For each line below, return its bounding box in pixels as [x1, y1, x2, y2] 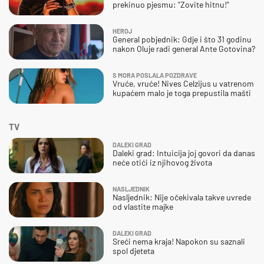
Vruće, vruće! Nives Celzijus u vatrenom [113, 78, 254, 88]
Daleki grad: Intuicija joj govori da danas [113, 147, 255, 158]
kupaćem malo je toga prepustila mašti [113, 87, 251, 98]
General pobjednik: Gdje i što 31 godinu [113, 34, 252, 44]
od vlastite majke [113, 201, 173, 212]
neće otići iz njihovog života [113, 157, 212, 167]
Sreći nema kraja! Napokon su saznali [113, 236, 245, 246]
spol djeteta [113, 245, 154, 256]
